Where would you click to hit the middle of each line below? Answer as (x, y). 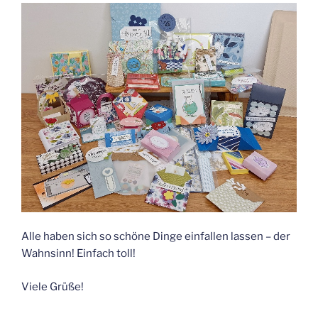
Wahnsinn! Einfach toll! (78, 254)
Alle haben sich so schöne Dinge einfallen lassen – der (156, 237)
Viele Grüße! (53, 286)
